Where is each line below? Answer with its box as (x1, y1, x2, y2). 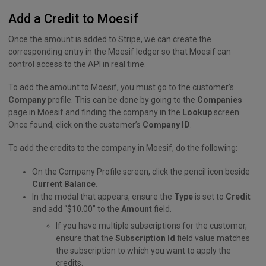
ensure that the (56, 233, 115, 243)
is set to (193, 191, 226, 201)
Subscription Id (115, 233, 175, 243)
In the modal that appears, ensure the (32, 191, 174, 201)
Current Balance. (32, 179, 98, 189)
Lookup (182, 107, 212, 118)
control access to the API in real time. (8, 59, 146, 69)
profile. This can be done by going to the (46, 95, 197, 105)
